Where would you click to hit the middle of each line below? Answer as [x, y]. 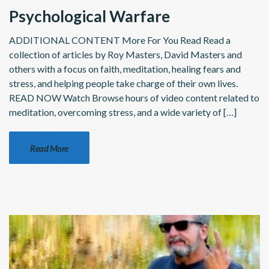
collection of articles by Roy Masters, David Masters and [125, 55]
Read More [49, 149]
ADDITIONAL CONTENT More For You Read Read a [120, 40]
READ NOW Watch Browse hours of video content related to [134, 98]
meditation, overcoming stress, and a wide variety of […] [123, 112]
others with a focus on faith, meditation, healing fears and [125, 69]
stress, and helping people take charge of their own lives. [125, 83]
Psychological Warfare [89, 17]
